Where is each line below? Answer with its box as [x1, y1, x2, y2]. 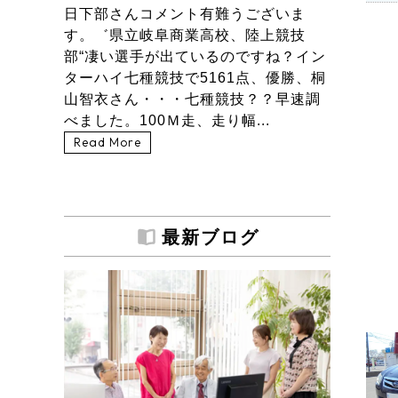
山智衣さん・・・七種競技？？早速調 [64, 92, 321, 107]
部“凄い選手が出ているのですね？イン [64, 49, 326, 65]
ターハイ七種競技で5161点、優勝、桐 [64, 70, 326, 86]
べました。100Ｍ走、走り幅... [64, 113, 270, 129]
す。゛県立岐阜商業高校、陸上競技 [64, 28, 306, 44]
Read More [74, 134, 141, 151]
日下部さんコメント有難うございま [64, 6, 306, 22]
